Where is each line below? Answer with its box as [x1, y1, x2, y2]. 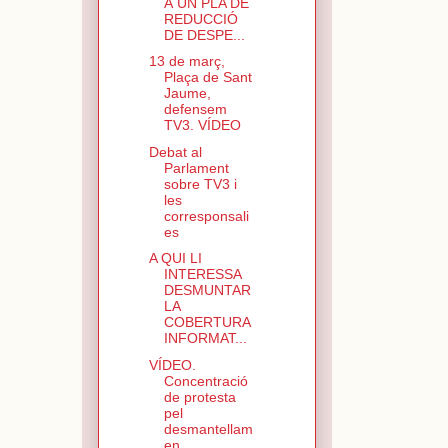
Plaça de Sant [163, 69, 252, 86]
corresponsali [163, 207, 249, 224]
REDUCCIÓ [163, 10, 238, 27]
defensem [163, 101, 227, 118]
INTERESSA [163, 266, 241, 283]
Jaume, [163, 85, 211, 102]
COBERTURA [163, 314, 250, 331]
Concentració [163, 372, 248, 389]
